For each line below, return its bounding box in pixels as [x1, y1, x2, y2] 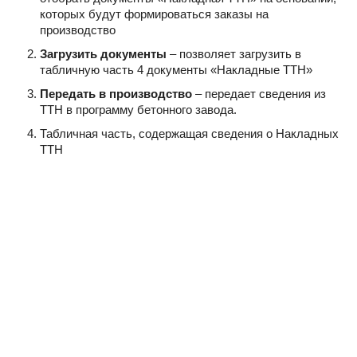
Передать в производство [40, 86, 192, 100]
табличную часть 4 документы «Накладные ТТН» [40, 62, 312, 76]
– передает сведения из [192, 86, 326, 100]
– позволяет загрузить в [167, 46, 301, 61]
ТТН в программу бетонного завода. [40, 102, 237, 116]
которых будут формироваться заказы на [40, 6, 269, 21]
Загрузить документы [40, 46, 167, 61]
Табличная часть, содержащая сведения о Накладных [40, 126, 339, 140]
